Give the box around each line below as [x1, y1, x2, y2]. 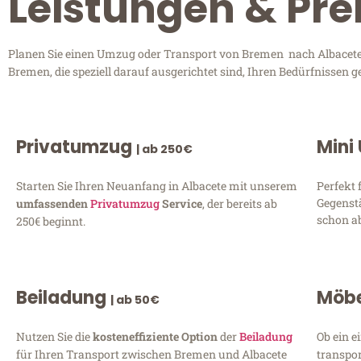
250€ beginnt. [16, 213, 85, 229]
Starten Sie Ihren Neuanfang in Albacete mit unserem [16, 177, 297, 193]
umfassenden [16, 195, 90, 211]
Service [160, 195, 202, 211]
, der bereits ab [202, 195, 277, 211]
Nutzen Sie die [16, 328, 93, 344]
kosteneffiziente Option [93, 328, 220, 344]
